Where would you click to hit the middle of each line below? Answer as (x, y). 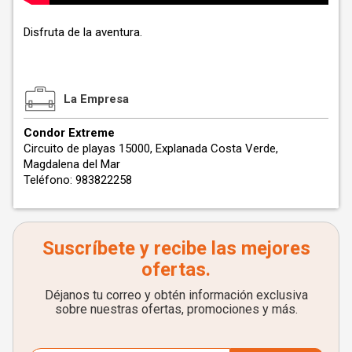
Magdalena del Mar (72, 164)
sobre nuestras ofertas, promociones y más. (176, 309)
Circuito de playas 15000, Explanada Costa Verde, (151, 148)
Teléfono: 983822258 (78, 180)
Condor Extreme (69, 132)
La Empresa (96, 99)
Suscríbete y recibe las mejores (176, 248)
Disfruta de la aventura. (83, 32)
